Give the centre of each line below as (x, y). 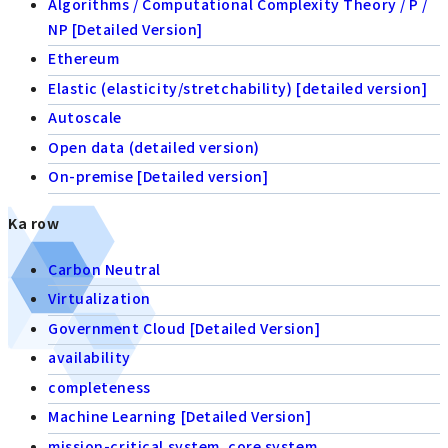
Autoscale (85, 117)
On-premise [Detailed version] (158, 176)
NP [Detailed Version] (125, 28)
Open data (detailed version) (154, 146)
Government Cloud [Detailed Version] (184, 327)
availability (89, 357)
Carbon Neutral (104, 268)
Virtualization (99, 298)
